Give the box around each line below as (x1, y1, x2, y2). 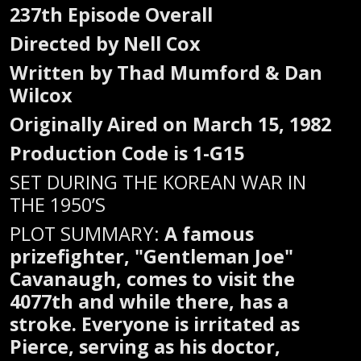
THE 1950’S (10, 191, 106, 218)
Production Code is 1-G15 (10, 139, 244, 166)
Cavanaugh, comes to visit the (10, 265, 295, 292)
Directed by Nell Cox (10, 30, 201, 56)
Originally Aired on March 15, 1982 (10, 110, 331, 137)
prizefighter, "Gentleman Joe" (10, 243, 293, 269)
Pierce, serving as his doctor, (10, 333, 280, 359)
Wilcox (10, 81, 73, 108)
